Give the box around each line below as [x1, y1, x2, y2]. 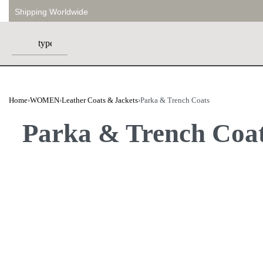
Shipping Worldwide [15, 7, 88, 16]
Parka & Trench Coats [140, 95, 210, 104]
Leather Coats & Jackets [62, 95, 138, 104]
